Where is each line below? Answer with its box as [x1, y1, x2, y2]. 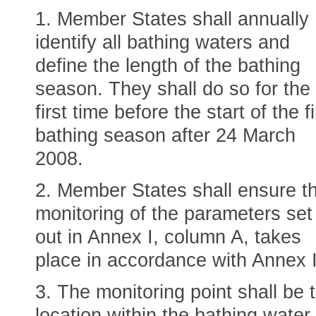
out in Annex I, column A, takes [35, 226, 301, 248]
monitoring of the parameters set [35, 203, 312, 224]
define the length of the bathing [35, 55, 300, 76]
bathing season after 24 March [35, 125, 296, 146]
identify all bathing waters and [35, 32, 290, 53]
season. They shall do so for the [35, 78, 310, 99]
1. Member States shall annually [35, 8, 309, 30]
